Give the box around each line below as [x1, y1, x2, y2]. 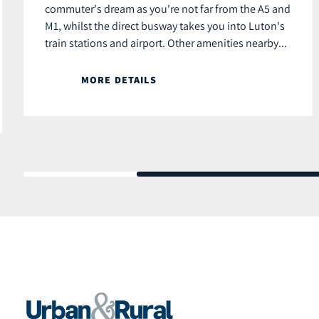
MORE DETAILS [81, 73, 157, 87]
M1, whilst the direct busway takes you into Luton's [45, 19, 285, 33]
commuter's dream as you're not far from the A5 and [45, 1, 291, 16]
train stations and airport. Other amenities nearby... [45, 36, 287, 51]
